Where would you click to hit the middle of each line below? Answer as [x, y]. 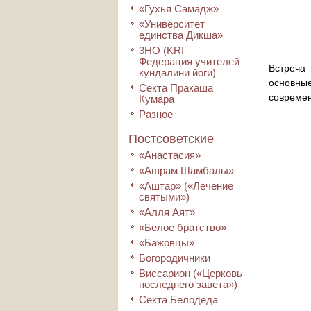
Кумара [157, 99]
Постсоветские [171, 139]
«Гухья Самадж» [179, 9]
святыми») [164, 197]
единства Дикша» [181, 35]
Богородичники [175, 258]
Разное [156, 114]
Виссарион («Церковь [191, 273]
